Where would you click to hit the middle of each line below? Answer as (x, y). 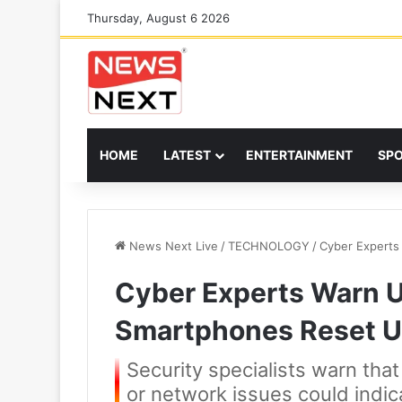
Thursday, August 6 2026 (158, 18)
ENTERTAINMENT (299, 155)
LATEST (187, 155)
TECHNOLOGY (269, 246)
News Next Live (172, 246)
